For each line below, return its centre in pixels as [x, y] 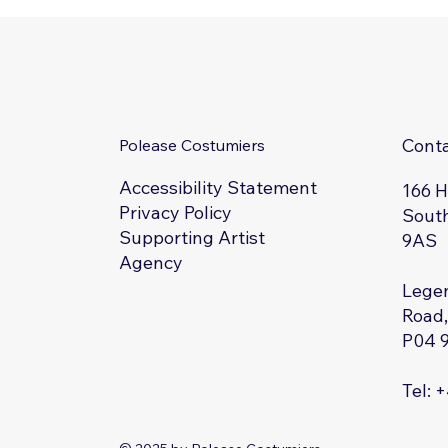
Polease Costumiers [192, 145]
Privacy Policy [176, 213]
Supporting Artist [192, 237]
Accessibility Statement [218, 188]
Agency [151, 262]
